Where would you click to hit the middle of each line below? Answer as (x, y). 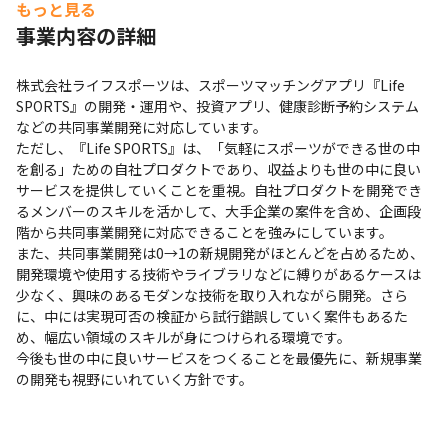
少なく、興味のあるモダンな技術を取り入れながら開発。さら (212, 295)
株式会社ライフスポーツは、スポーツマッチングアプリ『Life (210, 85)
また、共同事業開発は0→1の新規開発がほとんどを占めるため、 (220, 253)
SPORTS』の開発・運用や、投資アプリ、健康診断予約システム (217, 106)
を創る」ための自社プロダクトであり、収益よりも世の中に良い (218, 169)
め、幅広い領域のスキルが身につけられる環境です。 (183, 337)
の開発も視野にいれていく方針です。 (134, 379)
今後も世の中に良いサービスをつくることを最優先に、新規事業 (219, 358)
